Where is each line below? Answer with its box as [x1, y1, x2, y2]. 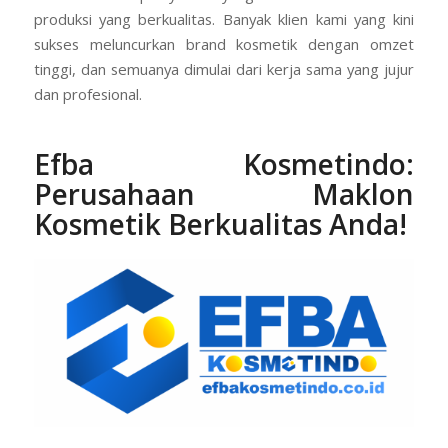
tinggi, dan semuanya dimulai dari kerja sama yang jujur [33, 58, 415, 79]
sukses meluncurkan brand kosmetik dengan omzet [33, 33, 415, 54]
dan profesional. [33, 83, 142, 104]
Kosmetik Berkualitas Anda [33, 204, 399, 243]
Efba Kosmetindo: [33, 144, 415, 183]
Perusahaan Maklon [33, 174, 415, 213]
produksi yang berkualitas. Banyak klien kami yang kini [33, 8, 415, 29]
